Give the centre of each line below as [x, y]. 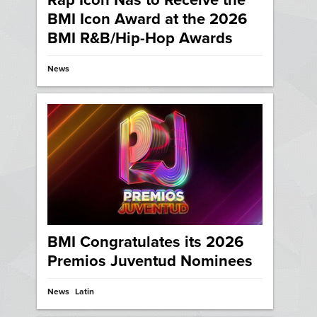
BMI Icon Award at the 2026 [148, 19]
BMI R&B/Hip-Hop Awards [140, 39]
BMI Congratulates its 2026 [146, 242]
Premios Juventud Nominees [150, 261]
